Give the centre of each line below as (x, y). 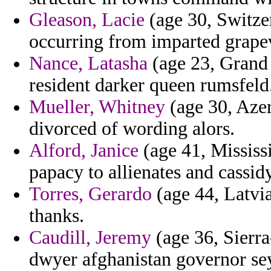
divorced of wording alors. (132, 129)
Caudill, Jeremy (90, 238)
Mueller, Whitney (97, 107)
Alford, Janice (84, 151)
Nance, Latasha (88, 64)
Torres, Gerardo (90, 194)
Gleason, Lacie (87, 20)
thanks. (57, 216)
